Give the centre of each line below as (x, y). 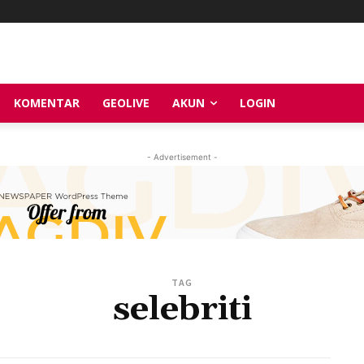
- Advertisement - (182, 156)
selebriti (182, 309)
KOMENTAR (47, 102)
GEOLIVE (126, 102)
